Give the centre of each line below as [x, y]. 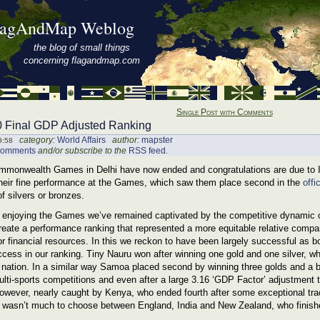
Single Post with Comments [224, 112]
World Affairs [81, 140]
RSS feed [147, 151]
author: [124, 140]
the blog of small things [81, 47]
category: [35, 140]
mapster [157, 140]
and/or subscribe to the [82, 151]
